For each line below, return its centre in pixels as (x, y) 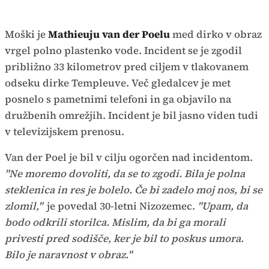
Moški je (25, 34)
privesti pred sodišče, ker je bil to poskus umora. (124, 238)
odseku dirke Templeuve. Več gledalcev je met (118, 83)
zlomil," (24, 206)
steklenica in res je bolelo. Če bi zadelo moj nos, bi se (134, 190)
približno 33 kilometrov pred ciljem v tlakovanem (127, 67)
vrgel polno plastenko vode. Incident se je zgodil (123, 50)
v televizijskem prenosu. (65, 131)
